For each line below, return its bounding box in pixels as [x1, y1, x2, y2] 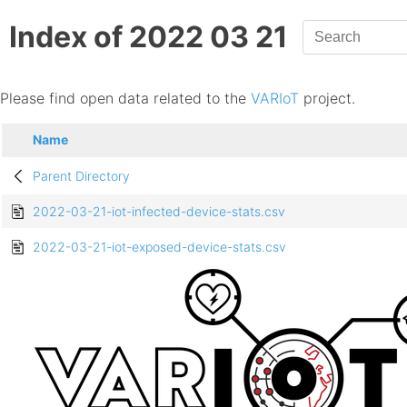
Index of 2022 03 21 [9, 19, 288, 55]
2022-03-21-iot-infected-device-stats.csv [33, 203, 285, 220]
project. [299, 88, 355, 107]
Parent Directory [33, 168, 130, 184]
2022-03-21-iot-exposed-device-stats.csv [33, 239, 286, 255]
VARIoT [251, 88, 299, 107]
